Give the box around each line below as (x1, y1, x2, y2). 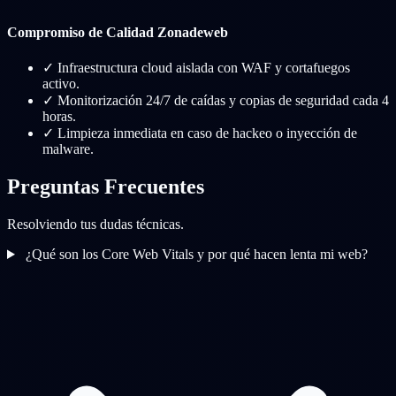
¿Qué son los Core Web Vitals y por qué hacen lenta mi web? (25, 247, 368, 263)
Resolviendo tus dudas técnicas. (7, 217, 184, 232)
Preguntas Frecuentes (7, 175, 204, 199)
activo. (42, 76, 80, 92)
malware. (42, 141, 94, 157)
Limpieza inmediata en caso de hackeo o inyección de (57, 126, 357, 141)
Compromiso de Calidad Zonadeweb (7, 24, 228, 40)
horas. (42, 109, 76, 125)
